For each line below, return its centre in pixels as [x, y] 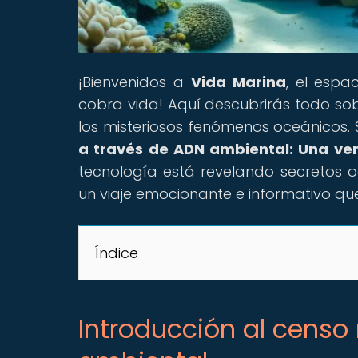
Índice [117, 253]
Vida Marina [238, 82]
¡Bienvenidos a [135, 82]
